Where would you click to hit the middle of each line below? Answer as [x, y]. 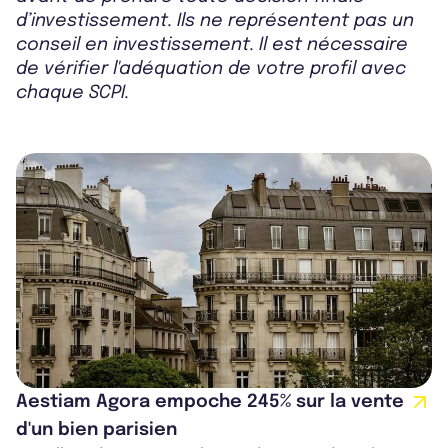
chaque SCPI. [72, 93]
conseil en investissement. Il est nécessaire [212, 45]
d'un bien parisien [96, 430]
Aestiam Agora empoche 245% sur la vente [210, 402]
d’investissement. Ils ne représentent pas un [215, 21]
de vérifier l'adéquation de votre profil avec [211, 69]
